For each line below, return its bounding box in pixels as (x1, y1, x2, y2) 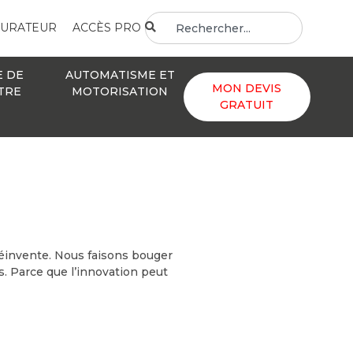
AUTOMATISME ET (65, 67, 175, 82)
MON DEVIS (212, 80, 282, 95)
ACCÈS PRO (72, 20, 141, 35)
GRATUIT (220, 97, 274, 112)
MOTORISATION (72, 84, 169, 98)
